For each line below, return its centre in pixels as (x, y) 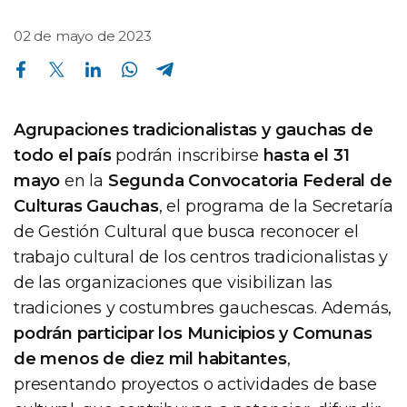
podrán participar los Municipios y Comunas (193, 333)
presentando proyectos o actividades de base (195, 384)
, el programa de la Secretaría (276, 206)
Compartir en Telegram (162, 60)
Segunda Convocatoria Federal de (250, 180)
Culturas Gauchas (86, 206)
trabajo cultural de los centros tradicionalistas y (201, 257)
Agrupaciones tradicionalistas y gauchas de (194, 129)
